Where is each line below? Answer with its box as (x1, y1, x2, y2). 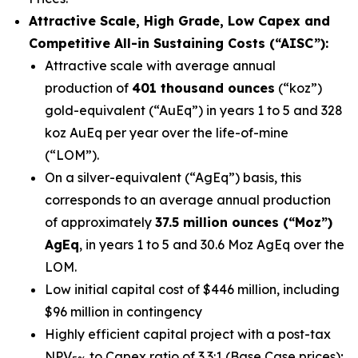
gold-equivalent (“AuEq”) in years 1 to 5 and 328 (45, 102, 343, 118)
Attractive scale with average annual (45, 58, 276, 74)
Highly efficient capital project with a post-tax (45, 326, 331, 342)
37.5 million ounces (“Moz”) (155, 214, 332, 230)
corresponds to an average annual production (45, 192, 331, 208)
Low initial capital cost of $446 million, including (45, 281, 340, 297)
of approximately (45, 214, 155, 230)
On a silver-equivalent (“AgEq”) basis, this (45, 169, 301, 185)
